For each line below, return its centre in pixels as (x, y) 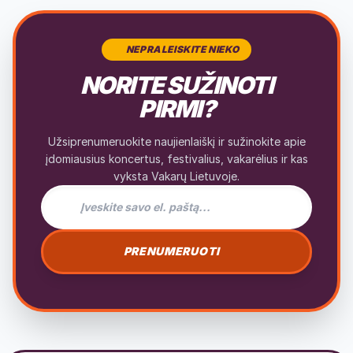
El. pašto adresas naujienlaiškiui (134, 193)
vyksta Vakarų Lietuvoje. (176, 176)
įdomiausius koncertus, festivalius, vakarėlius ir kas (176, 158)
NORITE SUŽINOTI (176, 85)
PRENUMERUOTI (171, 251)
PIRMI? (176, 108)
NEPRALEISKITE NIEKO (182, 49)
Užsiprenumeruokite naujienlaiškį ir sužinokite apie (176, 141)
